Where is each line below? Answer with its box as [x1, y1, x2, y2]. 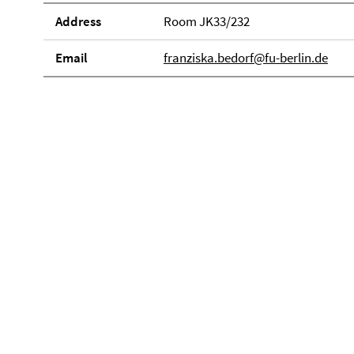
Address [55, 13, 101, 30]
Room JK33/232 [163, 13, 250, 30]
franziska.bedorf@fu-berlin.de [163, 49, 328, 66]
